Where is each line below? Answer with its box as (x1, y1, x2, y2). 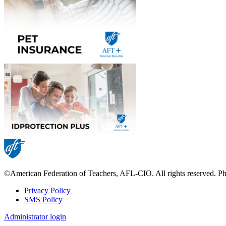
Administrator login (4, 212, 66, 221)
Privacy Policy (24, 186, 71, 195)
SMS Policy (24, 195, 63, 204)
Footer (4, 196, 39, 210)
